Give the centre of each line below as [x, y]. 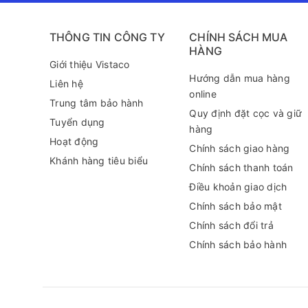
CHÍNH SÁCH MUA [239, 37]
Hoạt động [74, 141]
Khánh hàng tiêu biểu [99, 160]
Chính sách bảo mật [235, 206]
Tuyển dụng [77, 122]
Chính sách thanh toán [241, 167]
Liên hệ [66, 83]
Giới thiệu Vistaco [90, 64]
